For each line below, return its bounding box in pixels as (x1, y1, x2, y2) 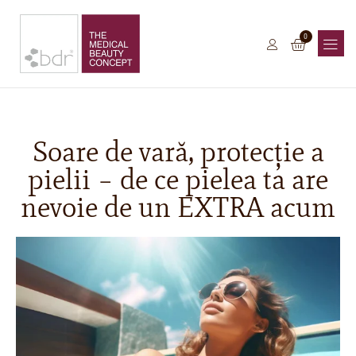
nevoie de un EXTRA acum (21, 189, 335, 224)
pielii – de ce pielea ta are (28, 161, 328, 196)
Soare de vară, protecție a (32, 133, 324, 168)
